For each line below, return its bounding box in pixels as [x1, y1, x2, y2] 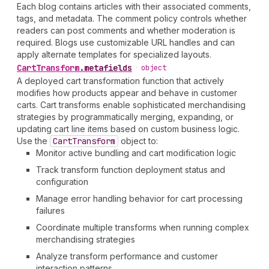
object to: [118, 136, 158, 146]
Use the [17, 136, 50, 146]
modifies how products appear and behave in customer [17, 88, 237, 98]
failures [36, 205, 65, 216]
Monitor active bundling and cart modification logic [36, 148, 236, 158]
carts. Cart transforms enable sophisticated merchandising [17, 100, 246, 110]
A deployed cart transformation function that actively [17, 76, 224, 86]
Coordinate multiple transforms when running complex [36, 222, 249, 232]
